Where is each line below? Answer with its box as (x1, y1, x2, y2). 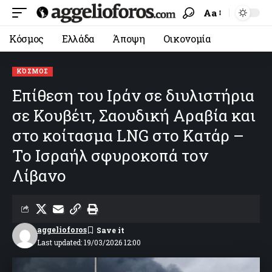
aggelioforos (36, 225, 87, 234)
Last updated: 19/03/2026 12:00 (36, 237, 141, 247)
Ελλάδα (62, 32, 95, 45)
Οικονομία (163, 32, 211, 45)
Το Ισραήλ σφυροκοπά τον (12, 145, 208, 166)
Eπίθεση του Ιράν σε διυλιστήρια (12, 85, 254, 106)
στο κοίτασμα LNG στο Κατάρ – (12, 125, 244, 146)
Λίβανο (12, 165, 66, 186)
